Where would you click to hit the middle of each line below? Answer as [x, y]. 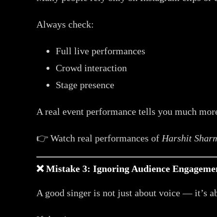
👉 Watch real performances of [99, 138]
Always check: [65, 24]
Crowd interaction [92, 68]
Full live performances [101, 51]
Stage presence [85, 85]
